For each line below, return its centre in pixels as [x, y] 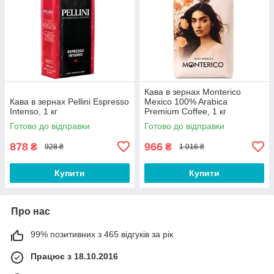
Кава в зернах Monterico [193, 91]
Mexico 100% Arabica [186, 101]
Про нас [31, 211]
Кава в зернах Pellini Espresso [69, 101]
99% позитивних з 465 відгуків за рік [102, 234]
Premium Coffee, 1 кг [185, 111]
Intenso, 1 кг [34, 111]
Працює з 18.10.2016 [74, 256]
